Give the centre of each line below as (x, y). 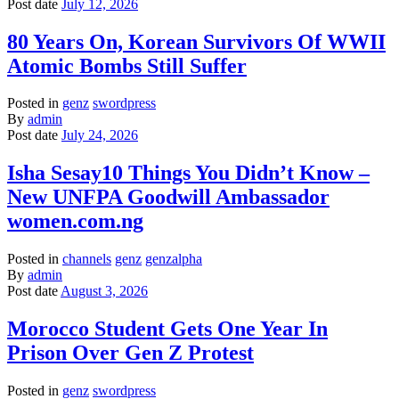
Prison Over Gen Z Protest (130, 353)
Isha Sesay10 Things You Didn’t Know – (188, 173)
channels (87, 259)
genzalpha (174, 259)
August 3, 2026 (104, 291)
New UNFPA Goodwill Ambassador (168, 197)
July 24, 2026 (100, 135)
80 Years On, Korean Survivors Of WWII (196, 41)
